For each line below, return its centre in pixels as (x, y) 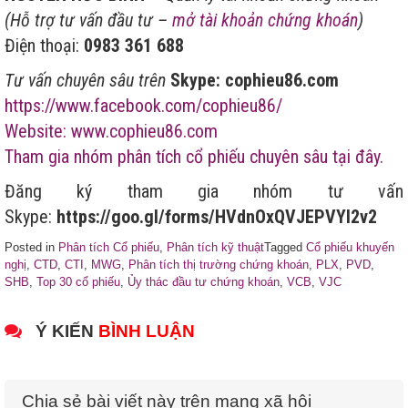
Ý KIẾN (65, 331)
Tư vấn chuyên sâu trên (85, 80)
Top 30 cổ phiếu (78, 281)
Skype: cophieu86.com (255, 80)
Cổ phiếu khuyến (350, 247)
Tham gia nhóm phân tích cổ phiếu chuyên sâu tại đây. (194, 156)
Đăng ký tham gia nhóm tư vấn (204, 191)
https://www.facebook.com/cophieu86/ (143, 105)
